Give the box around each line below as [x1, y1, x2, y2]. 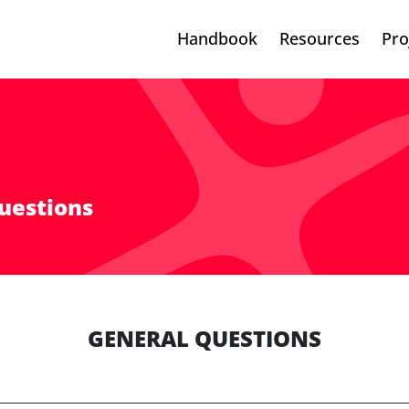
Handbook [177, 27, 258, 50]
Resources [279, 27, 361, 50]
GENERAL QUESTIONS [88, 324, 321, 354]
